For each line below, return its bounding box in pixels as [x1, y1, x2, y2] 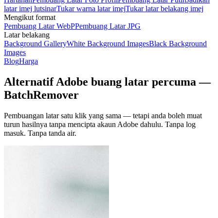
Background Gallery [4, 39, 67, 48]
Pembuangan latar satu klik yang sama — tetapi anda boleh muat [4, 111, 202, 120]
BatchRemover [4, 88, 79, 101]
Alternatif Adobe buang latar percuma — [4, 75, 211, 88]
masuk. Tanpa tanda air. [4, 128, 76, 137]
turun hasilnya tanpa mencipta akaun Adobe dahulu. [4, 120, 163, 128]
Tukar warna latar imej [56, 4, 126, 13]
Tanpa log [165, 120, 196, 128]
